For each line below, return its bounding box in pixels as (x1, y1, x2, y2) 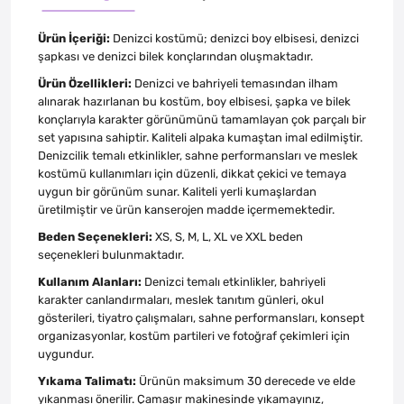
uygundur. (38, 346, 94, 361)
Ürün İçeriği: (38, 31, 110, 45)
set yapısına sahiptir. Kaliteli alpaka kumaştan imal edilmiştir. (38, 130, 363, 144)
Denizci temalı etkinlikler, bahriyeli (142, 274, 326, 289)
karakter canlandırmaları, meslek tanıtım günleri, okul (38, 292, 324, 307)
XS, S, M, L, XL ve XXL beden (152, 229, 303, 243)
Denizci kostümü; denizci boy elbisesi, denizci (110, 31, 359, 45)
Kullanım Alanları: (38, 274, 142, 289)
